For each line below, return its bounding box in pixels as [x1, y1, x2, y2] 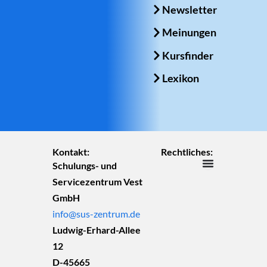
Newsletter [162, 3, 218, 17]
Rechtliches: [161, 146, 213, 158]
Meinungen [162, 26, 217, 39]
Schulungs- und [52, 160, 117, 172]
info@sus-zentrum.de [52, 208, 140, 220]
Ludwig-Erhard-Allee [52, 224, 141, 236]
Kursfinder [162, 48, 214, 62]
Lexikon [162, 71, 200, 85]
